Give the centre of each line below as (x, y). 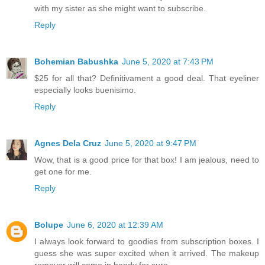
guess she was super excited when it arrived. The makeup (147, 253)
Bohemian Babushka (76, 62)
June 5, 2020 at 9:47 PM (151, 143)
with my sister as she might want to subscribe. (120, 9)
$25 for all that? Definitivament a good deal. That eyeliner (147, 78)
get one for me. (63, 172)
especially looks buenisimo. (85, 90)
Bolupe (49, 225)
